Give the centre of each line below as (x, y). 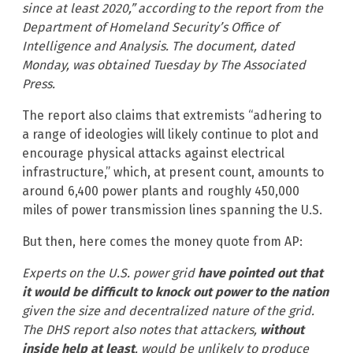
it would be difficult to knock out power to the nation (175, 292)
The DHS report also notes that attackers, (141, 329)
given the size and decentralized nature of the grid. (168, 310)
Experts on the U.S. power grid (110, 273)
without (282, 329)
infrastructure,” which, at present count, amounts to (173, 172)
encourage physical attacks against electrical (153, 153)
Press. (39, 84)
